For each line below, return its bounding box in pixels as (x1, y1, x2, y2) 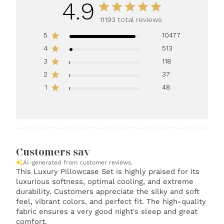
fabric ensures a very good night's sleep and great (16, 207, 198, 216)
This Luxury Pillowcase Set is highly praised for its (16, 167, 200, 176)
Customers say (16, 145, 90, 158)
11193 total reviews (99, 15, 162, 23)
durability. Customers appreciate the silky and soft (16, 187, 200, 196)
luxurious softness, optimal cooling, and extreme (16, 177, 194, 186)
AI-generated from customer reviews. (23, 159, 133, 166)
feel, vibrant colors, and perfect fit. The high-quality (16, 197, 206, 206)
